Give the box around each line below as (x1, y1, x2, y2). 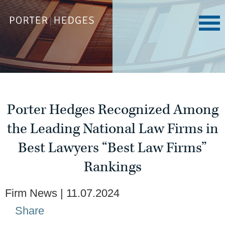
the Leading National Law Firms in (7, 120, 218, 138)
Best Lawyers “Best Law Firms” (18, 139, 207, 157)
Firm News (5, 187, 57, 199)
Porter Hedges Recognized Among (7, 100, 218, 119)
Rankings (83, 158, 142, 176)
